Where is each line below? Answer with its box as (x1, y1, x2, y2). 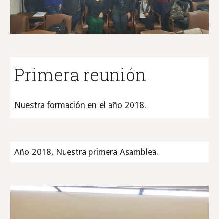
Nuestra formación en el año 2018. (14, 100, 147, 110)
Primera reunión (14, 63, 147, 86)
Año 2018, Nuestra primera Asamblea (14, 147, 157, 157)
